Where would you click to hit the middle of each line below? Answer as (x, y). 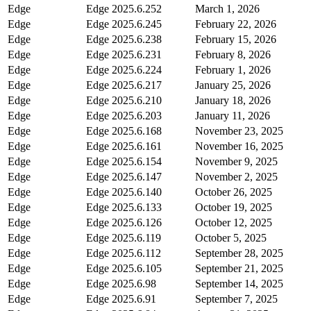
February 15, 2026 (236, 39)
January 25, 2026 (233, 85)
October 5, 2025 (231, 237)
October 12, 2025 (234, 222)
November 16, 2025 (239, 146)
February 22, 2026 (236, 24)
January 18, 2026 (233, 100)
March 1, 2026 (227, 8)
